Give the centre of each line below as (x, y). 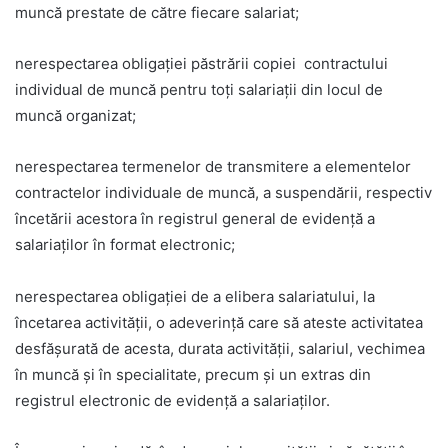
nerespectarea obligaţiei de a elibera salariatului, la (195, 297)
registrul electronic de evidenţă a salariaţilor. (172, 401)
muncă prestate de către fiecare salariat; (157, 13)
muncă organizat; (75, 116)
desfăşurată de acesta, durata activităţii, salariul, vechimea (220, 349)
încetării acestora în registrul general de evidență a (195, 219)
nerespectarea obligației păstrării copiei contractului (203, 64)
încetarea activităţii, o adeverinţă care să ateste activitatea (219, 323)
